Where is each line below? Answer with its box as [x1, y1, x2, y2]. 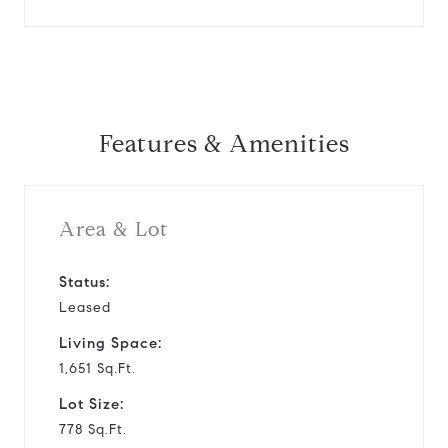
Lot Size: [59, 394, 124, 413]
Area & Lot [59, 216, 168, 242]
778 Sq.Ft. [59, 420, 127, 438]
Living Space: [59, 333, 162, 352]
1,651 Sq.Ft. [59, 359, 136, 377]
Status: [59, 272, 110, 291]
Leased [59, 298, 111, 316]
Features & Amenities [98, 129, 350, 159]
